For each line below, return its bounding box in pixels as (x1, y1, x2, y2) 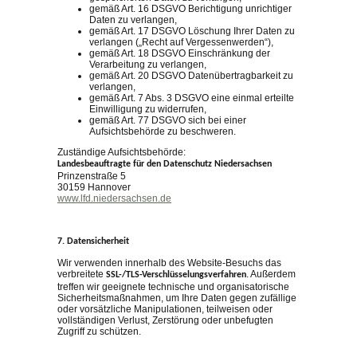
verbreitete (57, 268, 106, 280)
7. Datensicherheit (57, 236, 129, 246)
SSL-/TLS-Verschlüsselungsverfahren (106, 269, 246, 280)
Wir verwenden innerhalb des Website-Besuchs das (57, 257, 281, 269)
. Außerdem (246, 268, 296, 280)
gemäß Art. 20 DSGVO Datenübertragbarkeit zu (89, 69, 293, 81)
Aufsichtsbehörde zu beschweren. (89, 125, 236, 137)
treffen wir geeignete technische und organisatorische (57, 280, 289, 292)
